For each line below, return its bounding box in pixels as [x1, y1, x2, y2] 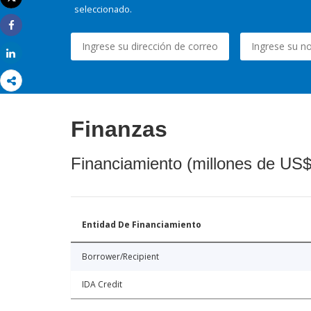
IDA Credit [82, 278, 122, 291]
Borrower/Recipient [82, 251, 159, 263]
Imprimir [11, 2, 49, 16]
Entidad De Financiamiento [82, 219, 201, 231]
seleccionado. [74, 3, 132, 16]
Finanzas [71, 117, 167, 142]
